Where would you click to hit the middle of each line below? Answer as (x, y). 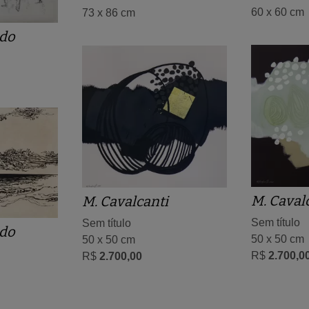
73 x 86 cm (109, 13)
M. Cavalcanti (125, 201)
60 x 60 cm (278, 12)
